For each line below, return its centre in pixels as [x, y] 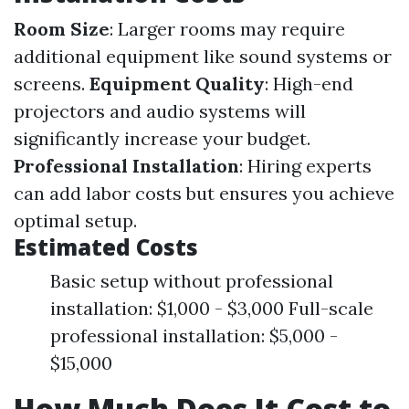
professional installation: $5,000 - [194, 336]
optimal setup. [75, 220]
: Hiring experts [305, 166]
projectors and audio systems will [160, 111]
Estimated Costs [106, 247]
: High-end [309, 84]
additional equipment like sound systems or [203, 56]
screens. [52, 84]
